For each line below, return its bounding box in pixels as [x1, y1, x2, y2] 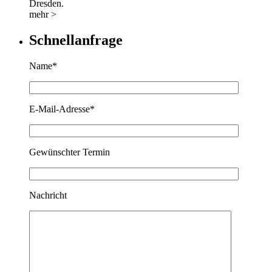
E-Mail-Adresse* [29, 103, 95, 114]
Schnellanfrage [29, 32, 123, 48]
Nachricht [29, 189, 67, 200]
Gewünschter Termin [29, 146, 110, 157]
